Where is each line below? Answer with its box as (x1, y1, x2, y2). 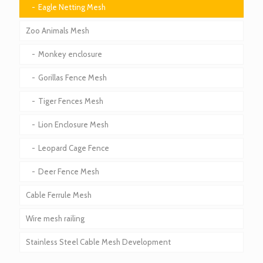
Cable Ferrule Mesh (26, 190, 92, 200)
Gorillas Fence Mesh (38, 73, 107, 83)
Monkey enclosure (38, 49, 102, 59)
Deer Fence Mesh (38, 167, 99, 177)
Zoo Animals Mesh (26, 26, 89, 36)
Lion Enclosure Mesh (38, 120, 109, 130)
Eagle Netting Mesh (38, 2, 106, 12)
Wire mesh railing (26, 214, 85, 224)
